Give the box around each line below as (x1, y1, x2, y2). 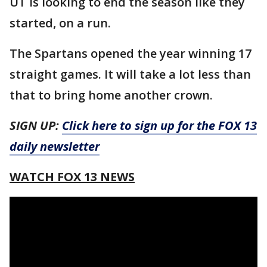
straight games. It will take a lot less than (10, 66, 251, 82)
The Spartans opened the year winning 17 (10, 45, 252, 61)
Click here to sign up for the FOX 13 (62, 117, 257, 133)
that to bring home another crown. (10, 86, 216, 103)
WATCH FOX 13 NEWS (10, 168, 135, 185)
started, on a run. (10, 14, 111, 31)
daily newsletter (10, 138, 100, 154)
